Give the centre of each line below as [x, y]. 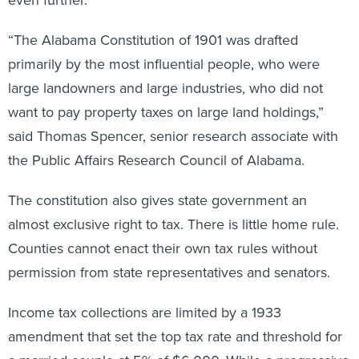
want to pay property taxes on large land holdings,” [166, 112]
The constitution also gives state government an [157, 200]
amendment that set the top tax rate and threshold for [175, 337]
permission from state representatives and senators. [169, 272]
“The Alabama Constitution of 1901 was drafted [153, 40]
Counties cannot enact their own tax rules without [163, 248]
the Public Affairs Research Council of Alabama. [156, 160]
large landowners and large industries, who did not [165, 88]
